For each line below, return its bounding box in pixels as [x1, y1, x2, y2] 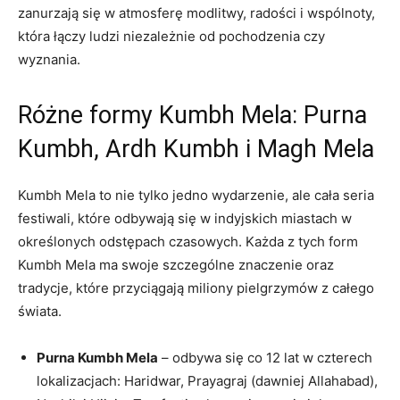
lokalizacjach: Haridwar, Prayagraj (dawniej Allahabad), [37, 371, 378, 389]
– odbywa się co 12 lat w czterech [158, 348, 372, 366]
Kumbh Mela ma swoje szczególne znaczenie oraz [18, 255, 334, 273]
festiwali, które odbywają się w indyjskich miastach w [18, 209, 352, 227]
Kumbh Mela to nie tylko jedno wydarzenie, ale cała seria [18, 186, 374, 204]
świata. [18, 302, 62, 320]
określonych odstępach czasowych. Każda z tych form [18, 232, 358, 250]
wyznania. [18, 50, 80, 68]
